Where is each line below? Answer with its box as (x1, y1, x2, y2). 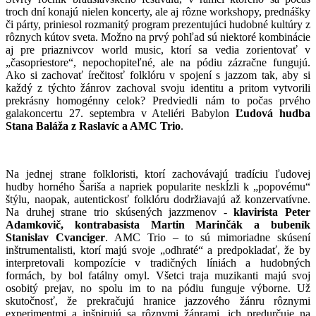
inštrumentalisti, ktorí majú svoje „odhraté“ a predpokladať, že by (6, 244, 310, 256)
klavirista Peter (233, 206, 310, 218)
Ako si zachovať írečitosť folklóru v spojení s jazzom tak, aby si (6, 69, 310, 81)
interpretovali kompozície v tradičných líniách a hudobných (6, 257, 310, 269)
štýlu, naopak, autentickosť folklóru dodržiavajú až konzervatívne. (6, 193, 310, 205)
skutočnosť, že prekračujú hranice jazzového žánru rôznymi (6, 295, 310, 307)
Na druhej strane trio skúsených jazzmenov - (6, 206, 234, 218)
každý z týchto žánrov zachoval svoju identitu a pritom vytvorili (6, 82, 310, 94)
